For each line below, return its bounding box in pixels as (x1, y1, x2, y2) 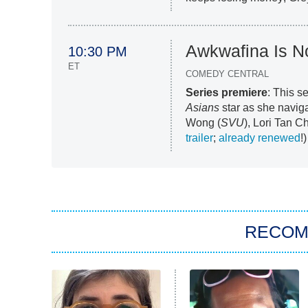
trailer (186, 131, 214, 144)
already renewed (219, 131, 301, 144)
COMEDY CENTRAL (186, 68, 269, 79)
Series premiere (186, 86, 268, 98)
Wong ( (186, 116, 221, 129)
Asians (186, 101, 220, 113)
